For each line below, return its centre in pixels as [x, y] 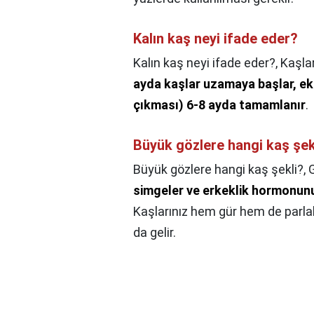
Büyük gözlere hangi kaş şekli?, [221, 170]
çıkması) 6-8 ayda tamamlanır [219, 105]
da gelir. [155, 233]
